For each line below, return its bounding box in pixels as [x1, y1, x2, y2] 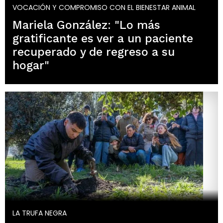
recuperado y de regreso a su [12, 45, 175, 59]
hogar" [12, 59, 49, 73]
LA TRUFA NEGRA [12, 208, 67, 219]
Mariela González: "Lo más [12, 18, 160, 32]
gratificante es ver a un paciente [12, 32, 193, 46]
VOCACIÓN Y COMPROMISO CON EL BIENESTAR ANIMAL [12, 2, 196, 13]
